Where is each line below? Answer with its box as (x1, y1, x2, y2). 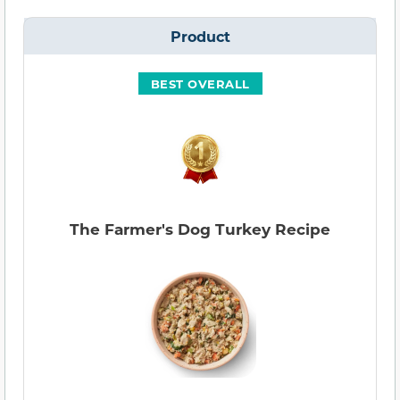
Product (170, 27, 230, 46)
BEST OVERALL (150, 76, 250, 92)
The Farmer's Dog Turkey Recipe (70, 219, 330, 240)
